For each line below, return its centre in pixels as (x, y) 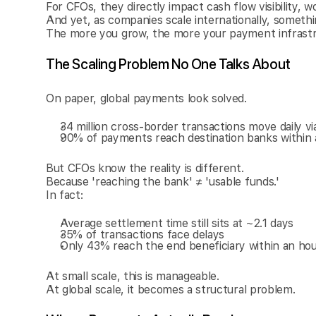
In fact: (65, 195)
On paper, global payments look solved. (146, 98)
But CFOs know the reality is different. (145, 168)
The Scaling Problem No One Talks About (168, 64)
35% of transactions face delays (142, 235)
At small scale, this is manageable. (133, 276)
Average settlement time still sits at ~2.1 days (177, 223)
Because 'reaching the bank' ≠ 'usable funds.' (163, 182)
